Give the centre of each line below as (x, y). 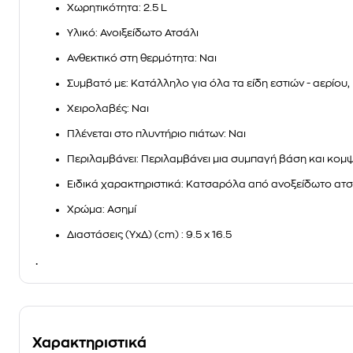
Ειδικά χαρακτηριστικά (124, 184)
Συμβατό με (97, 83)
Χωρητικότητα (103, 7)
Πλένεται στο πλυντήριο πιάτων (145, 134)
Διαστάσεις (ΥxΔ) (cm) (124, 234)
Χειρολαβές (97, 108)
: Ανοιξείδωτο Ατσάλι (147, 33)
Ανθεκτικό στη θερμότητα (131, 58)
